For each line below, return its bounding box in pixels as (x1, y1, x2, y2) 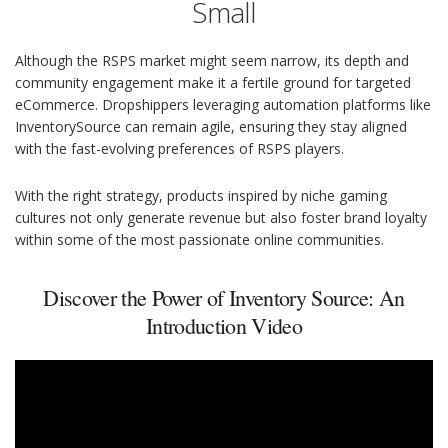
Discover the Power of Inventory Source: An (43, 283, 405, 313)
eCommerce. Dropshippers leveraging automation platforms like (15, 95, 431, 115)
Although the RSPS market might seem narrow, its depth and (15, 51, 409, 71)
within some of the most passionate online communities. (15, 230, 384, 250)
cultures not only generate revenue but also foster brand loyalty (15, 208, 427, 228)
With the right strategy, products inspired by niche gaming (15, 186, 387, 206)
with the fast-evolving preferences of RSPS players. (15, 139, 344, 159)
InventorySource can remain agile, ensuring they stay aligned (15, 117, 407, 137)
